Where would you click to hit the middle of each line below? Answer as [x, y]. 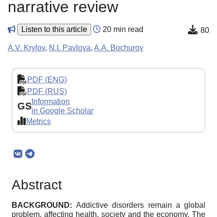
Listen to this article [54, 30]
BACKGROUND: [44, 205]
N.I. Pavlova [70, 48]
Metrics [39, 121]
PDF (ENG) [47, 79]
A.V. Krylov [26, 48]
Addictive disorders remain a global [141, 205]
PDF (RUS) [47, 91]
